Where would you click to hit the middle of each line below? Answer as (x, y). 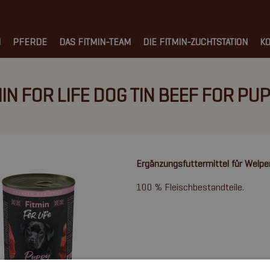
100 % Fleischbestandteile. (190, 187)
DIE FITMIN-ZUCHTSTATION (195, 42)
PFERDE (30, 42)
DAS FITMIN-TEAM (95, 42)
